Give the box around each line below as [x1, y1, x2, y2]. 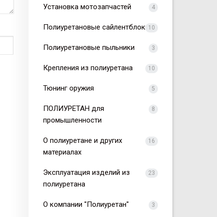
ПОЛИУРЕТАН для [43, 104, 104, 113]
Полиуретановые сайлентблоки [43, 23, 149, 32]
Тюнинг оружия [43, 84, 94, 93]
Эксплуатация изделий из [43, 168, 130, 177]
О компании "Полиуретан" [43, 200, 129, 209]
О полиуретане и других [43, 136, 122, 145]
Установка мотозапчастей [43, 2, 131, 12]
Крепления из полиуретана [43, 63, 133, 73]
